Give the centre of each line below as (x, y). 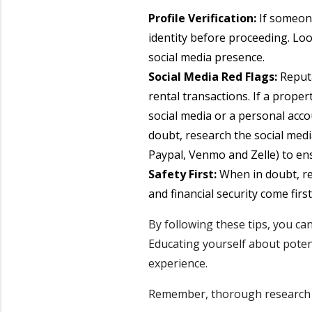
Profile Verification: (202, 18)
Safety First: (182, 174)
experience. (178, 263)
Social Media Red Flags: (212, 76)
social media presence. (206, 57)
